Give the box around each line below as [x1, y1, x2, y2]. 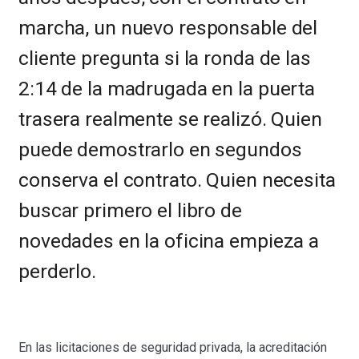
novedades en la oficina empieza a [18, 229, 320, 252]
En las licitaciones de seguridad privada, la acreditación [18, 339, 328, 355]
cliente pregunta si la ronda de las [18, 46, 311, 70]
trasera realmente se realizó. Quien [18, 107, 322, 131]
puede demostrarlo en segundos [18, 138, 302, 161]
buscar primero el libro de [18, 199, 242, 222]
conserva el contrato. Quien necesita [18, 168, 336, 192]
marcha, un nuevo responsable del [18, 16, 318, 39]
